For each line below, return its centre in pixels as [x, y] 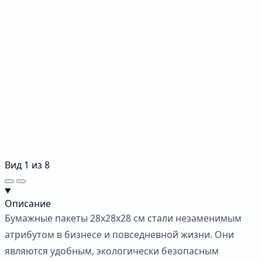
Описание [28, 203]
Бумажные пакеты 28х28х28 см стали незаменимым [123, 218]
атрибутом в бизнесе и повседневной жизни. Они [119, 234]
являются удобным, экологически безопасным [112, 251]
